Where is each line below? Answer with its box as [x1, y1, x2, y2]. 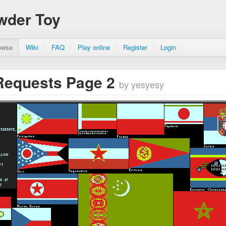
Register [123, 42, 147, 52]
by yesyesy [119, 78, 164, 91]
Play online [78, 42, 110, 52]
